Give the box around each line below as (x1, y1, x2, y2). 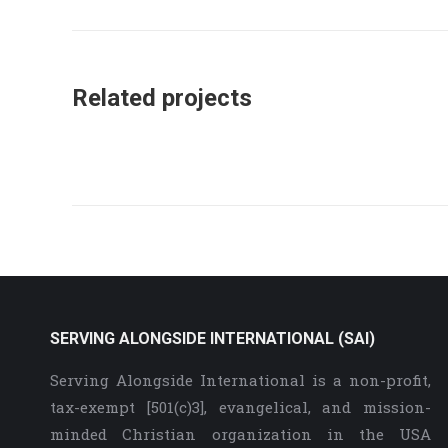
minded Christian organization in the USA (50, 424, 432, 444)
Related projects (72, 84, 252, 112)
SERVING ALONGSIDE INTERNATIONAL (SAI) (50, 329, 375, 348)
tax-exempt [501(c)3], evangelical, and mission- (50, 397, 432, 417)
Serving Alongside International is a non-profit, (50, 370, 432, 390)
